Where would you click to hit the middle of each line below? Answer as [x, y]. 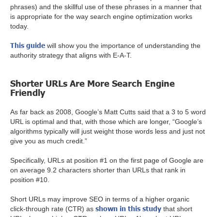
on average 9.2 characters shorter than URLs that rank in [98, 170]
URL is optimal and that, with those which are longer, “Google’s [106, 122]
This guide [28, 46]
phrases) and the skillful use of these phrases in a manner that [106, 7]
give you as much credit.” [50, 141]
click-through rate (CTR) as [53, 209]
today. [21, 26]
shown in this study [129, 209]
